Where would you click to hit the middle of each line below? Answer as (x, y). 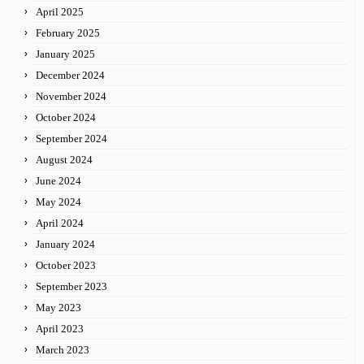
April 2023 (60, 328)
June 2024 (58, 180)
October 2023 (66, 265)
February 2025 (68, 32)
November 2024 (71, 96)
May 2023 (58, 307)
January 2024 (65, 244)
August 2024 (64, 159)
